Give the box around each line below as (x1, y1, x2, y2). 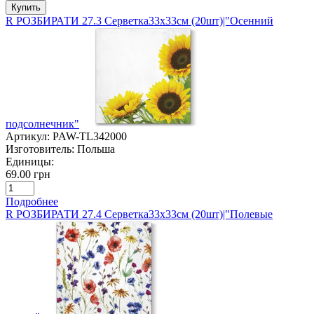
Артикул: (6, 130, 50, 142)
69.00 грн (6, 168, 50, 180)
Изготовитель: (6, 142, 74, 155)
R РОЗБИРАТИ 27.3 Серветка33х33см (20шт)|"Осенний (6, 14, 273, 27)
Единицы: (6, 155, 54, 168)
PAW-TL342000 (53, 130, 127, 142)
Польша (77, 142, 115, 155)
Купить (11, 1, 41, 13)
